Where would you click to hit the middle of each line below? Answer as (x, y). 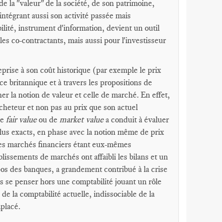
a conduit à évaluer (136, 119)
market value (82, 119)
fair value (21, 119)
